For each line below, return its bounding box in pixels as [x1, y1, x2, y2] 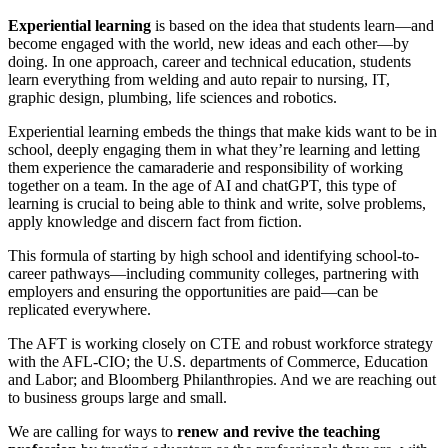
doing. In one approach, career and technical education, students [8, 52, 411, 70]
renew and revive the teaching [177, 422, 380, 440]
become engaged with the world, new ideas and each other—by [8, 34, 409, 52]
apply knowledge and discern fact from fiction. [8, 212, 302, 230]
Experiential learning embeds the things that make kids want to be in [8, 122, 437, 140]
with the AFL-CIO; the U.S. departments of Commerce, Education [8, 352, 428, 370]
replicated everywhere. [8, 300, 151, 318]
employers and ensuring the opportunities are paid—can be [8, 282, 378, 300]
